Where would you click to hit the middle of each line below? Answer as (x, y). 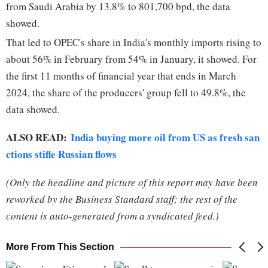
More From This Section (60, 247)
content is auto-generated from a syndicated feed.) (112, 216)
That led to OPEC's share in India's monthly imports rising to (134, 42)
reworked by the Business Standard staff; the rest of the (122, 199)
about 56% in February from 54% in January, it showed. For (131, 59)
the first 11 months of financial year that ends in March (121, 76)
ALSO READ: (38, 138)
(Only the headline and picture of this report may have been (132, 182)
